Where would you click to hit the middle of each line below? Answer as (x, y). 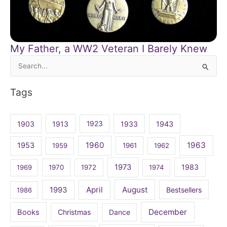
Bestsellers (184, 190)
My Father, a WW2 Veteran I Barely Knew (109, 48)
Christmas (74, 212)
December (168, 212)
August (135, 190)
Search (21, 67)
